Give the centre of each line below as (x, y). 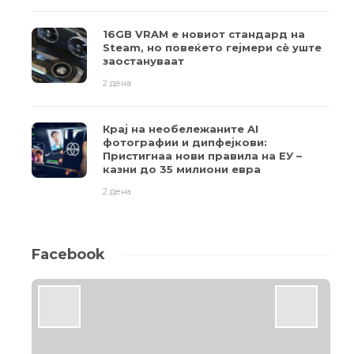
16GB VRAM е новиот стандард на (204, 34)
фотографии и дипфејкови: (185, 143)
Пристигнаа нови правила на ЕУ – (202, 156)
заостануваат (143, 61)
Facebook (68, 255)
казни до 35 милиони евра (182, 169)
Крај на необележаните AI (181, 129)
